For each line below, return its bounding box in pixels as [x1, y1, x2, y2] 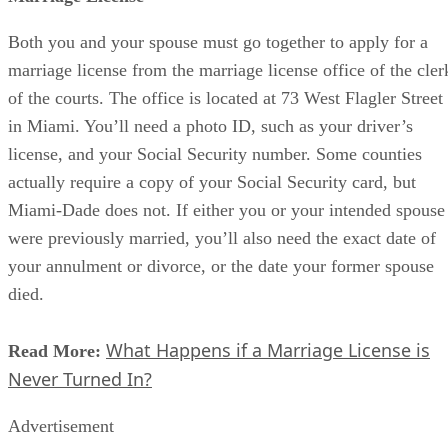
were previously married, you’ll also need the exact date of [8, 227, 436, 248]
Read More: [8, 340, 101, 361]
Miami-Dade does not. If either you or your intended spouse [8, 199, 445, 220]
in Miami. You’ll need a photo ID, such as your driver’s [8, 115, 413, 136]
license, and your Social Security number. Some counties [8, 143, 422, 164]
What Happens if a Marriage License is [106, 337, 430, 362]
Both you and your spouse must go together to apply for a [8, 31, 428, 52]
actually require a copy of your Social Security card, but [8, 171, 416, 192]
